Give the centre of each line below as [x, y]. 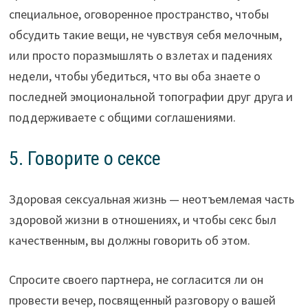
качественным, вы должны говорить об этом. [129, 241]
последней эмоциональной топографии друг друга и [151, 97]
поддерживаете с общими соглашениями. [122, 118]
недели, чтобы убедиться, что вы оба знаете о [134, 76]
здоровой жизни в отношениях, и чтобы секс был [142, 220]
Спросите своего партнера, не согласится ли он [136, 280]
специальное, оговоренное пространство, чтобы [139, 14]
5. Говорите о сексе [85, 159]
